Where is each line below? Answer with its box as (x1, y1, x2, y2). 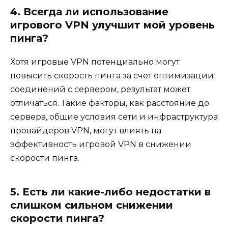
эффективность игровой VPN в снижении (10, 139, 191, 149)
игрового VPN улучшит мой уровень (10, 18, 215, 31)
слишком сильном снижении (10, 198, 173, 211)
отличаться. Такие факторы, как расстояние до (10, 98, 209, 108)
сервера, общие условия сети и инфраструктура (10, 111, 218, 122)
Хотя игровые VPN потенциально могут (10, 56, 180, 67)
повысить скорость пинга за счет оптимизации (10, 70, 214, 80)
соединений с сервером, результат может (10, 84, 190, 94)
